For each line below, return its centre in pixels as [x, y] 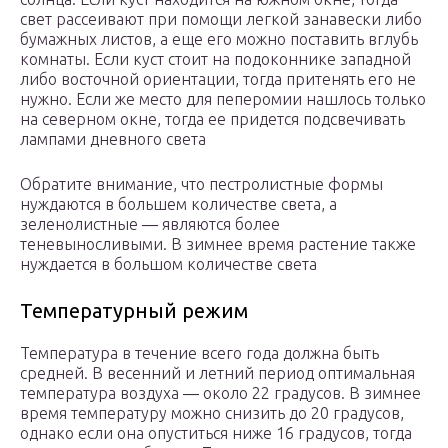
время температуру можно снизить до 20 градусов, [212, 413]
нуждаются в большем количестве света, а [178, 204]
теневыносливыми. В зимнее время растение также [218, 244]
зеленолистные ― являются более [150, 224]
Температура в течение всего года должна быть [199, 353]
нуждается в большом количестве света [168, 264]
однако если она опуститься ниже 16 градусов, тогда [216, 433]
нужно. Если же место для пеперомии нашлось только [223, 99]
